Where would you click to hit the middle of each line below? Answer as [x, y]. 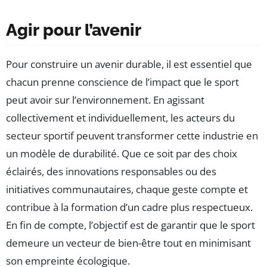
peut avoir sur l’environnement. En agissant [105, 100]
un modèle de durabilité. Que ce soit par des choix [122, 153]
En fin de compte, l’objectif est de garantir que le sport [131, 225]
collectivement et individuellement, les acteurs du [120, 117]
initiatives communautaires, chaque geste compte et [127, 189]
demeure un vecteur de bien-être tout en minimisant [128, 243]
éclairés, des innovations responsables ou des [111, 171]
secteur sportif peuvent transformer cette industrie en [132, 135]
